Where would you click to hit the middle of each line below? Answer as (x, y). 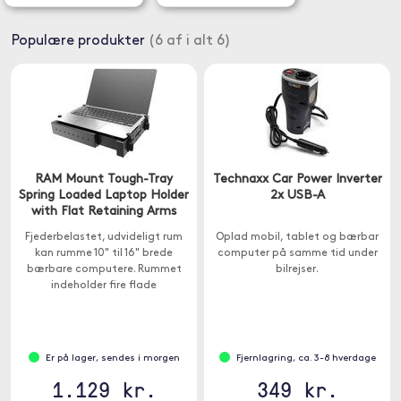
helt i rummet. (104, 334)
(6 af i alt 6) (188, 41)
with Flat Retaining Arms (104, 212)
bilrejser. (297, 269)
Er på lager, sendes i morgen (112, 358)
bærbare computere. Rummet (104, 269)
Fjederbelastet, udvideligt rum (104, 237)
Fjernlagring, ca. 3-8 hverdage (306, 358)
